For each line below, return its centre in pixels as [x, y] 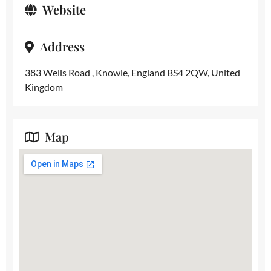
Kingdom [44, 87]
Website [64, 9]
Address [62, 46]
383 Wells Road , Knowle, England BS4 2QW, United [132, 72]
